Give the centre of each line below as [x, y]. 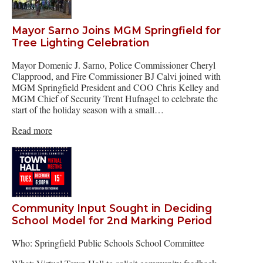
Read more [32, 130]
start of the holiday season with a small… [88, 109]
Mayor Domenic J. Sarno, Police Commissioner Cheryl [114, 65]
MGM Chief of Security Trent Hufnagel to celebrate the [115, 98]
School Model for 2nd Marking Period [112, 221]
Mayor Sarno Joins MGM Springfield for [116, 30]
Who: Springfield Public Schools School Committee [108, 242]
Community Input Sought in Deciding [112, 208]
